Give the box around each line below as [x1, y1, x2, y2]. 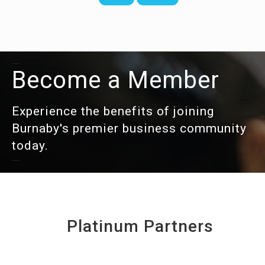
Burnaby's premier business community [12, 121, 247, 135]
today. [12, 138, 49, 153]
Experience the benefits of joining [12, 104, 214, 118]
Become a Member [12, 66, 219, 94]
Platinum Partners [67, 216, 214, 236]
